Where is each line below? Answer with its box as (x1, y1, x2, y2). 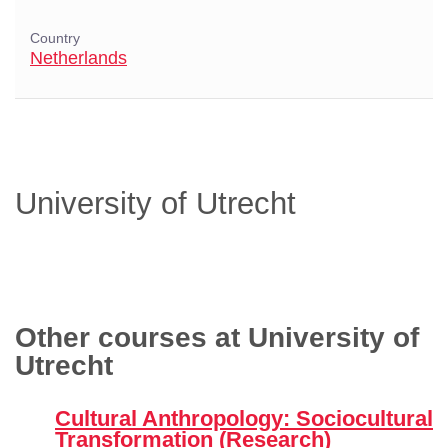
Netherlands (30, 48, 127, 68)
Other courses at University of (15, 322, 419, 353)
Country (30, 31, 80, 46)
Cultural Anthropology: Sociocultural (55, 406, 433, 431)
